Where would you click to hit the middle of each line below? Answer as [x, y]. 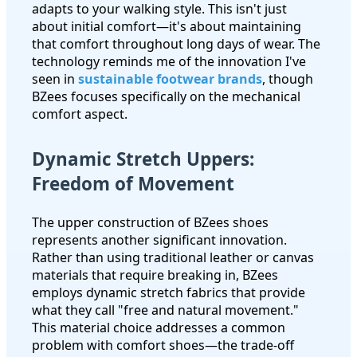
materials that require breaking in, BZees [155, 275]
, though [288, 78]
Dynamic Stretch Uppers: [143, 159]
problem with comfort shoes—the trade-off [163, 345]
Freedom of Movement [133, 183]
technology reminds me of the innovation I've [169, 61]
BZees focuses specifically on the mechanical [166, 96]
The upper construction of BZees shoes [150, 222]
